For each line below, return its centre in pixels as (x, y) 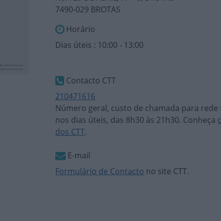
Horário (80, 29)
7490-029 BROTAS (88, 9)
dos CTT (70, 132)
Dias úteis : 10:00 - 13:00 (100, 45)
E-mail (78, 155)
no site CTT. (167, 171)
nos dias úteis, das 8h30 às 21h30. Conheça (137, 120)
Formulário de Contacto (100, 171)
